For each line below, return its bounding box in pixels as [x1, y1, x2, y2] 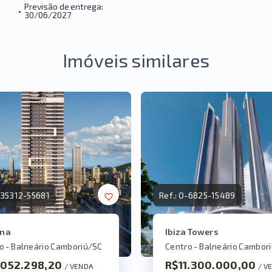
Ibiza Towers [165, 226, 219, 237]
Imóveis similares [62, 49, 210, 71]
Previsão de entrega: [24, 1, 103, 12]
